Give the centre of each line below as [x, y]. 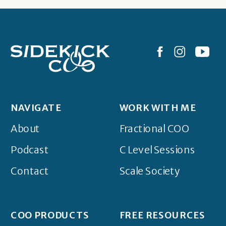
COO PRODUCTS [50, 215]
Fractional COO [154, 129]
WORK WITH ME [158, 108]
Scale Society [150, 171]
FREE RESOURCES [162, 215]
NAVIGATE [36, 108]
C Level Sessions [157, 150]
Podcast [30, 150]
